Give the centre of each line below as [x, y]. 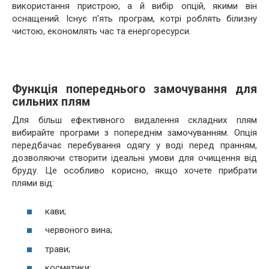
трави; [58, 249]
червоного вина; [79, 230]
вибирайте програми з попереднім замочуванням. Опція [134, 133]
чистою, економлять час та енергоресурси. [101, 31]
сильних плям [51, 102]
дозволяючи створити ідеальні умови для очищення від [134, 158]
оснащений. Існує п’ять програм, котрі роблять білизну [134, 19]
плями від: [33, 183]
